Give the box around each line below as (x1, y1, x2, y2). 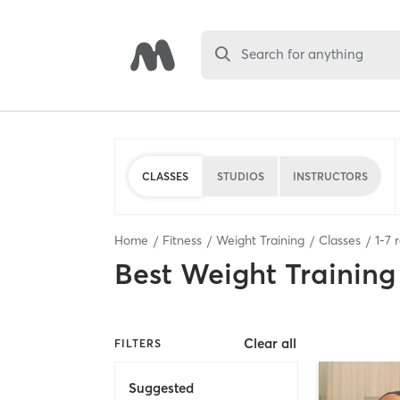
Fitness (162, 232, 202, 248)
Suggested (129, 379, 194, 396)
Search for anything (241, 46, 364, 63)
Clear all (244, 335, 297, 353)
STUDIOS (217, 169, 264, 183)
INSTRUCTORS (293, 169, 368, 183)
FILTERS (114, 336, 162, 350)
